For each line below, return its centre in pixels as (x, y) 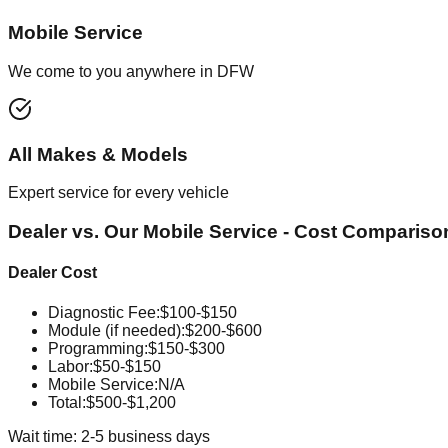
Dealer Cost (52, 273)
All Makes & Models (98, 154)
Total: (67, 402)
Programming (96, 348)
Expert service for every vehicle (118, 193)
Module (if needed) (114, 330)
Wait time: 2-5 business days (109, 436)
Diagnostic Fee (102, 312)
